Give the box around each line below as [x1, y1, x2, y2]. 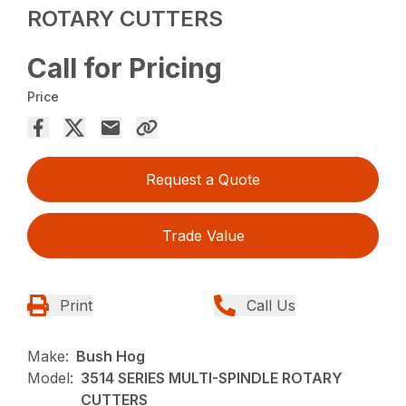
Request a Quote [146, 169, 260, 188]
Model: [27, 368, 74, 387]
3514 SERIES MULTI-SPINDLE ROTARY [81, 368, 343, 387]
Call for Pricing [27, 51, 223, 84]
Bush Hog [76, 346, 146, 365]
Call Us [246, 295, 295, 314]
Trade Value [161, 226, 245, 245]
